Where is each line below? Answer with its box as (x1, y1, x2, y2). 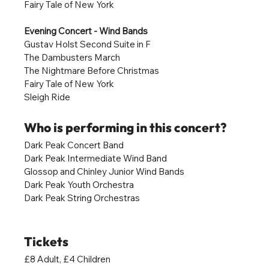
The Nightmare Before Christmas (24, 64, 160, 76)
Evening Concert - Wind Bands (24, 25, 148, 37)
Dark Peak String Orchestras (24, 192, 141, 204)
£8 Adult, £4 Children (24, 253, 111, 265)
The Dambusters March (24, 51, 121, 63)
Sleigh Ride (24, 91, 71, 103)
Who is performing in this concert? (24, 119, 227, 135)
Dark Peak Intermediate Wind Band (24, 152, 168, 164)
